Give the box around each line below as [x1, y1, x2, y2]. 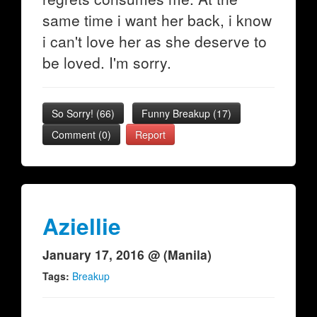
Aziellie [42, 210, 121, 242]
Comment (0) [52, 127, 111, 142]
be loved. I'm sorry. [42, 52, 171, 73]
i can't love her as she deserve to [42, 30, 267, 52]
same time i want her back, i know [42, 9, 272, 30]
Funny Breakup [142, 106, 213, 120]
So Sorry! [52, 106, 96, 120]
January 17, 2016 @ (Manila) [42, 246, 212, 263]
